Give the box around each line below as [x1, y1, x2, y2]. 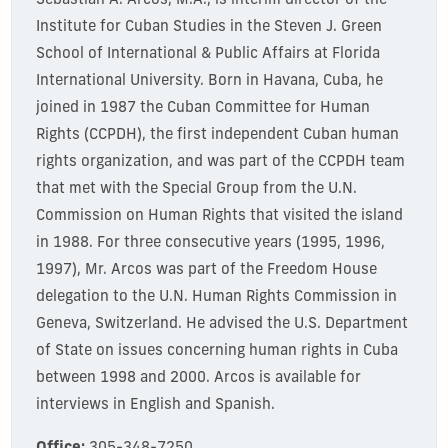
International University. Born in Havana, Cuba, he [35, 74, 383, 90]
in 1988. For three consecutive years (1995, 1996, [35, 236, 385, 252]
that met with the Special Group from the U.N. [35, 182, 357, 198]
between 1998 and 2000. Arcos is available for [35, 371, 361, 387]
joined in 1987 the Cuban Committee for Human [35, 101, 370, 117]
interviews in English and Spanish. [35, 398, 275, 414]
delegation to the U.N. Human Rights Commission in [35, 290, 397, 306]
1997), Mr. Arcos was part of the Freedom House [35, 263, 377, 279]
